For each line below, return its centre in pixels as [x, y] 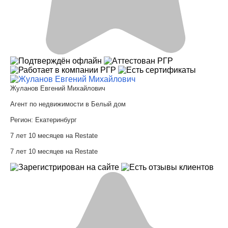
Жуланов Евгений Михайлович [58, 88]
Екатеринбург [56, 120]
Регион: [23, 120]
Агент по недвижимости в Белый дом [68, 104]
